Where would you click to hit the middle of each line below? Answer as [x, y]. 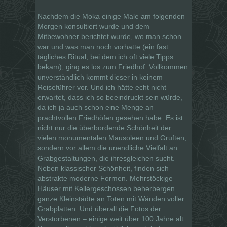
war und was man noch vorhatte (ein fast [103, 46]
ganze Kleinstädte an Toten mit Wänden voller [111, 198]
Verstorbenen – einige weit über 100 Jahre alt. [111, 219]
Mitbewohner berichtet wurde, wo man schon [109, 36]
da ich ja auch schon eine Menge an [96, 107]
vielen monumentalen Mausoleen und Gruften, [112, 138]
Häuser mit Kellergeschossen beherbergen [106, 188]
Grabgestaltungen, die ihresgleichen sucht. [106, 158]
